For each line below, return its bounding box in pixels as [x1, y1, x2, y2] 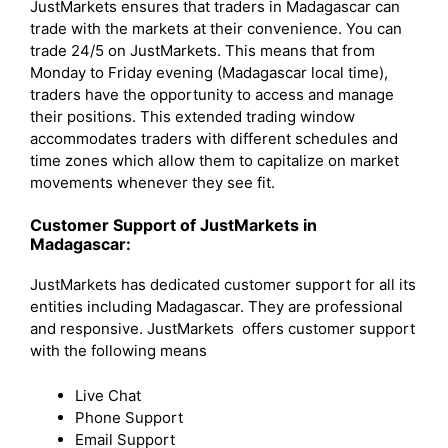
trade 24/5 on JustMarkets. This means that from [30, 40, 375, 60]
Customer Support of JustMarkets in [30, 215, 317, 235]
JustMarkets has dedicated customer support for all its [30, 275, 416, 294]
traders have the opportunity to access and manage [30, 84, 394, 104]
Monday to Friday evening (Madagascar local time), [30, 62, 388, 82]
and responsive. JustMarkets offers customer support [30, 319, 415, 338]
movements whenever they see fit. [30, 172, 275, 192]
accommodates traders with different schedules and [30, 128, 398, 148]
